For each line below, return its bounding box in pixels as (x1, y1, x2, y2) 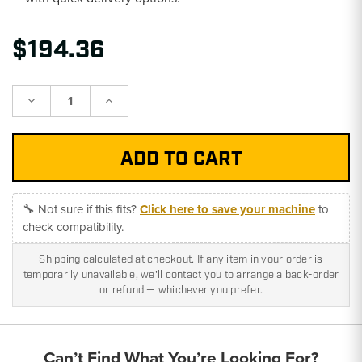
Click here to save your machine (140, 200, 315, 218)
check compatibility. (23, 217, 124, 235)
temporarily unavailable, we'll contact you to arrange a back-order (23, 267, 339, 282)
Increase (103, 91, 145, 108)
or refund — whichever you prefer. (99, 283, 263, 297)
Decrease (25, 91, 74, 108)
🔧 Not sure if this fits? (23, 200, 140, 217)
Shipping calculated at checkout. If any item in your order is (39, 252, 323, 267)
